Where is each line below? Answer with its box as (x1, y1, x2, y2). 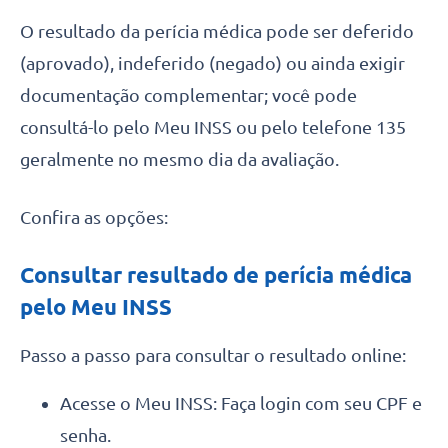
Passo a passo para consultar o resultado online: (20, 344, 406, 365)
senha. (60, 424, 115, 445)
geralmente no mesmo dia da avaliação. (20, 148, 339, 169)
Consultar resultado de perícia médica (20, 261, 412, 287)
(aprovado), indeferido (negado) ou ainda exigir (20, 52, 405, 73)
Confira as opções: (20, 206, 168, 227)
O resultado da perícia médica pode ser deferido (20, 20, 414, 41)
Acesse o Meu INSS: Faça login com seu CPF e (60, 392, 422, 413)
